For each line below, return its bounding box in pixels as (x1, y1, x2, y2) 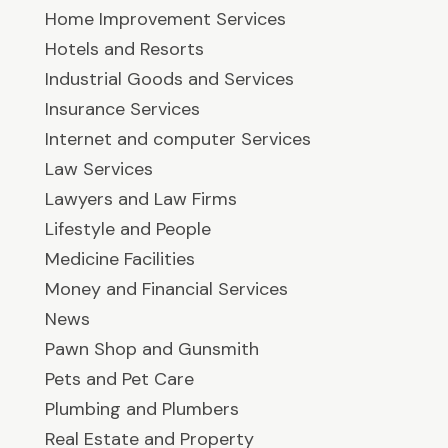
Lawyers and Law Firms (44, 187, 237, 212)
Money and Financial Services (44, 277, 288, 302)
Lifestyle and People (44, 217, 211, 242)
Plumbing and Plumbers (44, 397, 239, 422)
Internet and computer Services (44, 127, 311, 152)
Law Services (44, 157, 153, 182)
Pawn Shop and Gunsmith (44, 337, 259, 362)
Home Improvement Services (44, 7, 286, 32)
